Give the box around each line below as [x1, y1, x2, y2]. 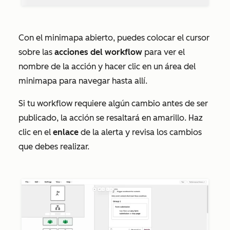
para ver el [142, 47, 185, 57]
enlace [53, 127, 79, 137]
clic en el [18, 127, 53, 137]
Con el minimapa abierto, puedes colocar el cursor [18, 32, 209, 43]
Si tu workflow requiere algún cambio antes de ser [18, 98, 208, 108]
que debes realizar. [18, 141, 89, 151]
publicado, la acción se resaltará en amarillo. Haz [18, 112, 203, 123]
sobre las [18, 47, 54, 57]
